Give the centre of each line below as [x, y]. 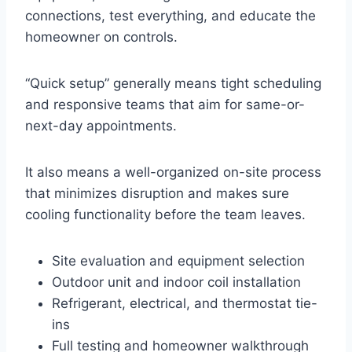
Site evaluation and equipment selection [178, 260]
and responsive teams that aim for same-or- [165, 104]
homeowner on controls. [101, 37]
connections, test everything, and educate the [170, 15]
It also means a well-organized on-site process [173, 172]
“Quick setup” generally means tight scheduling [173, 83]
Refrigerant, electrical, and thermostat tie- [185, 303]
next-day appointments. [101, 125]
